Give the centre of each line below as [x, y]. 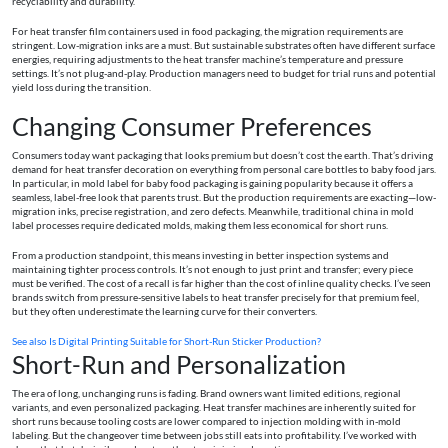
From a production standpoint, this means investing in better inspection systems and [200, 256]
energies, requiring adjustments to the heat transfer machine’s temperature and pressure [207, 60]
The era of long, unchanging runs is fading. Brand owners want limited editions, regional [206, 394]
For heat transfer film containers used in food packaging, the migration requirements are [207, 32]
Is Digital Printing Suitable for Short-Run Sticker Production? [185, 342]
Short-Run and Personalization [179, 364]
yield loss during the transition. [81, 88]
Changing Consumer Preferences [192, 126]
